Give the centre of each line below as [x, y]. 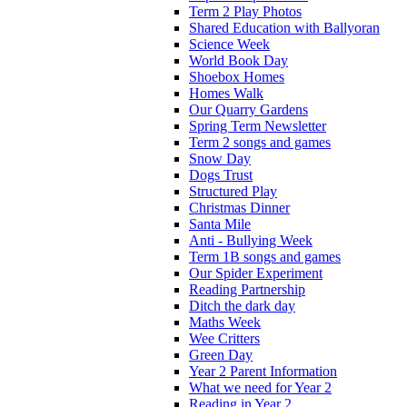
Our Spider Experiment [256, 273]
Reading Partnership [247, 289]
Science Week [229, 44]
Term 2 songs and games [260, 142]
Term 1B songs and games [265, 256]
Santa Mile [220, 223]
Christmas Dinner [239, 207]
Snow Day [220, 158]
